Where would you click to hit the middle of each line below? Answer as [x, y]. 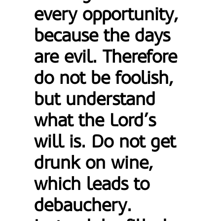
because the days [102, 36]
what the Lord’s [95, 120]
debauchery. [83, 205]
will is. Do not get [105, 142]
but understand [95, 99]
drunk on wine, [94, 163]
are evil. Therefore [106, 57]
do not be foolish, [104, 78]
